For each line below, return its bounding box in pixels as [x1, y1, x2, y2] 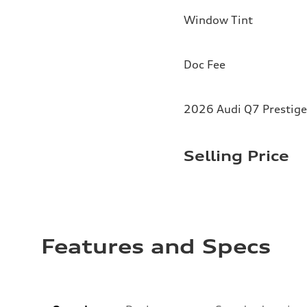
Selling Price [184, 147, 289, 164]
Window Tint [184, 12, 253, 27]
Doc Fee [184, 57, 225, 71]
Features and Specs [41, 234, 271, 258]
